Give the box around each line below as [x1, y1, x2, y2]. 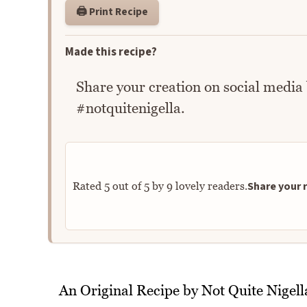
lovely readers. [172, 180, 247, 193]
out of [109, 180, 144, 193]
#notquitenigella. [75, 99, 185, 116]
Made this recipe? [64, 43, 157, 60]
